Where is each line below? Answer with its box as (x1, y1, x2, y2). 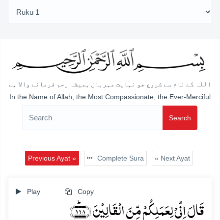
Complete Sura (95, 154, 144, 162)
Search (169, 113, 191, 122)
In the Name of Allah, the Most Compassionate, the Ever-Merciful (9, 92, 211, 101)
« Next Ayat (154, 154, 190, 162)
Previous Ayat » (27, 154, 76, 162)
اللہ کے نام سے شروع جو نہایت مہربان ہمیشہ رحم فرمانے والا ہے (9, 81, 211, 88)
